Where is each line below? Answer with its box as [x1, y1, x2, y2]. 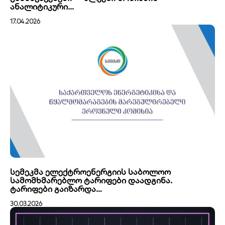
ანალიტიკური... [10, 1, 74, 12]
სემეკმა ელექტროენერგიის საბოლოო [10, 166, 171, 177]
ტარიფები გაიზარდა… [10, 183, 102, 194]
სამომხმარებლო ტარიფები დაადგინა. [10, 175, 172, 185]
